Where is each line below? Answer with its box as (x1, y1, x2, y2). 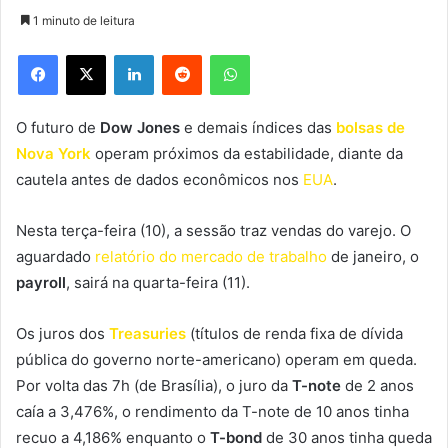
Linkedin (153, 45, 205, 62)
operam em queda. (285, 349, 417, 369)
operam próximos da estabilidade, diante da (91, 143, 403, 163)
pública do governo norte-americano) (16, 349, 285, 369)
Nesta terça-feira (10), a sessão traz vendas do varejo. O (16, 220, 411, 240)
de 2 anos (341, 375, 414, 395)
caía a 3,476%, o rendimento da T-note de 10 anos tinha (16, 401, 409, 421)
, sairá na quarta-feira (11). (66, 272, 250, 292)
